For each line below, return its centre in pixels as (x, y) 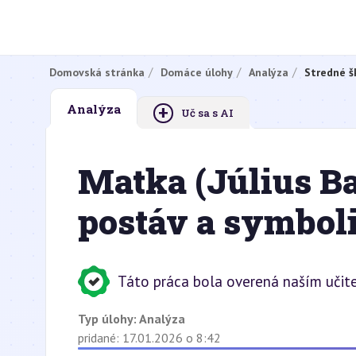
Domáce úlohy (197, 72)
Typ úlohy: (108, 319)
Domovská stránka (97, 72)
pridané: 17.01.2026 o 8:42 (149, 338)
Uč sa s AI (207, 113)
